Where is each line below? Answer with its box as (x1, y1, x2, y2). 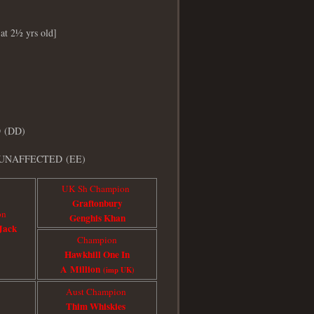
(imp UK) (102, 264, 135, 275)
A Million (60, 261, 103, 276)
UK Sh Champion (62, 182, 132, 195)
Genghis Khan (69, 210, 125, 225)
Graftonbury (71, 196, 123, 210)
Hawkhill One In (64, 247, 130, 261)
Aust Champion (65, 285, 129, 298)
